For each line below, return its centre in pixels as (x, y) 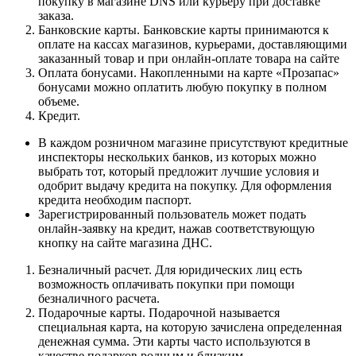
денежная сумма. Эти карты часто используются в (174, 341)
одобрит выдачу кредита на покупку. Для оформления (185, 185)
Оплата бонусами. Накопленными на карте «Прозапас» (189, 72)
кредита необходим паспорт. (115, 199)
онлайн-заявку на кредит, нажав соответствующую (176, 228)
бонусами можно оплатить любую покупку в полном (182, 87)
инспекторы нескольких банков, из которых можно (177, 157)
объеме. (59, 101)
